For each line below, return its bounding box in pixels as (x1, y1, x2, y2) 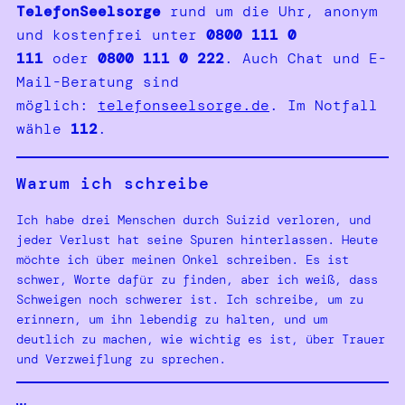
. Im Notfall (269, 96, 378, 116)
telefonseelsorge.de (98, 96, 269, 116)
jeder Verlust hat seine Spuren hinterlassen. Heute (16, 231, 378, 248)
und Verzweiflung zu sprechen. (16, 350, 226, 367)
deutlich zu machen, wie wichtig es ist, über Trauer (16, 330, 385, 347)
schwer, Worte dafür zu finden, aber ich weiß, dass (16, 270, 378, 287)
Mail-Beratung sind (16, 72, 179, 92)
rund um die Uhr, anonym (161, 2, 378, 22)
